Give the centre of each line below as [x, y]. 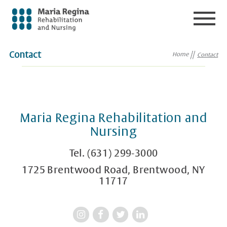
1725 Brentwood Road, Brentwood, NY [113, 170]
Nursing [113, 132]
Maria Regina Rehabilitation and [113, 118]
